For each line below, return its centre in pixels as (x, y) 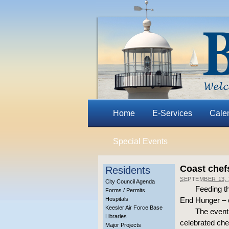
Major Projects (123, 225)
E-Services (172, 113)
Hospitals (117, 199)
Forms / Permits (125, 190)
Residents (128, 170)
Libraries (116, 216)
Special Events (140, 141)
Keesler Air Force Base (134, 208)
